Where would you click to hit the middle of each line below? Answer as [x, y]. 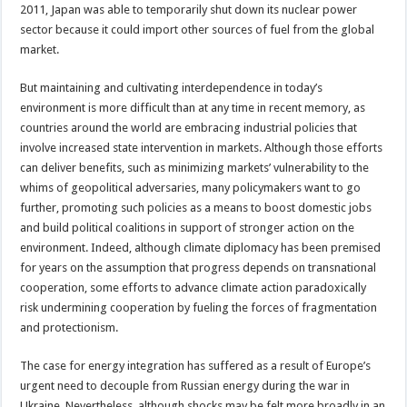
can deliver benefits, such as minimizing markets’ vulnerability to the [195, 167]
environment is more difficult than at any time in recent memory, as [193, 107]
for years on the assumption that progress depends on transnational [199, 267]
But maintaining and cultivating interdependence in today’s [172, 87]
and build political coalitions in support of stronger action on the [188, 227]
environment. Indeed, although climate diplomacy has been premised [201, 247]
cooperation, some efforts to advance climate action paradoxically [194, 287]
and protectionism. [69, 327]
